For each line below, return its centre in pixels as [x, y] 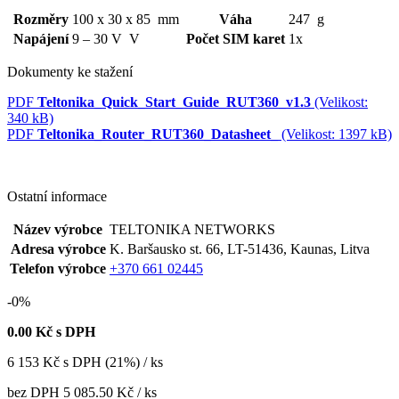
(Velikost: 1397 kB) [337, 134]
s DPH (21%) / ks [113, 362]
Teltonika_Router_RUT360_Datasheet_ [158, 134]
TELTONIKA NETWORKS [192, 229]
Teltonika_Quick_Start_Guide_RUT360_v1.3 [174, 102]
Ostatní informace [57, 196]
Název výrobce [58, 229]
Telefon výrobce [58, 268]
